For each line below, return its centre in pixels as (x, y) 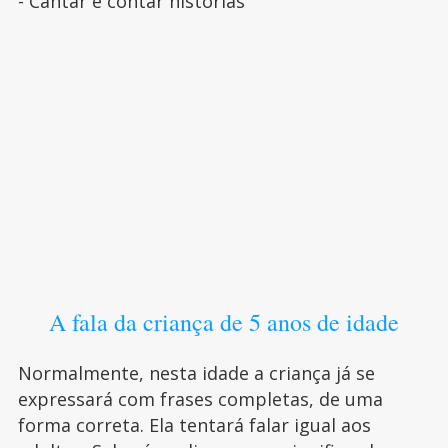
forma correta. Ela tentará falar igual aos (194, 425)
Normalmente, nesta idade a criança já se (196, 373)
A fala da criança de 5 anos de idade (223, 322)
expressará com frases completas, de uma (200, 399)
